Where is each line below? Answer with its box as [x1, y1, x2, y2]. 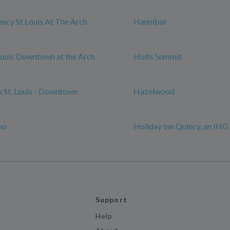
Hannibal [133, 16, 166, 26]
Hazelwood [133, 86, 175, 96]
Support [95, 195, 127, 204]
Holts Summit [133, 51, 182, 61]
